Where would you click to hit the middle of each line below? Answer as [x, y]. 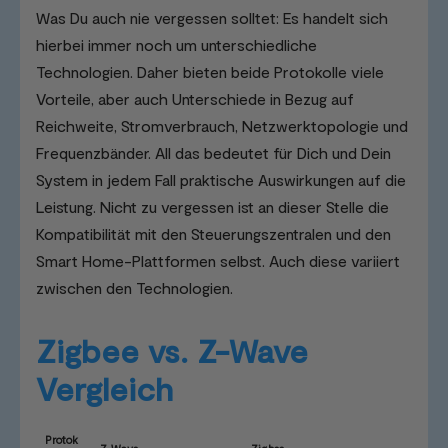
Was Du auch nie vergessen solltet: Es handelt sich [212, 18]
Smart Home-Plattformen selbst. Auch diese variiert [218, 261]
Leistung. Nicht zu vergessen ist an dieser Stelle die [212, 207]
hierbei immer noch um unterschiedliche [176, 45]
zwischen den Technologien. [134, 288]
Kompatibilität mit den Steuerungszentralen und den [213, 234]
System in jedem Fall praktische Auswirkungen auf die [221, 180]
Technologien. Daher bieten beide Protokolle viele [210, 72]
